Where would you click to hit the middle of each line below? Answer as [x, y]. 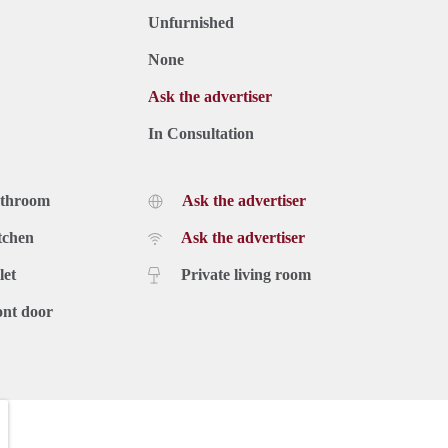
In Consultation [201, 133]
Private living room [246, 274]
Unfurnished [191, 22]
